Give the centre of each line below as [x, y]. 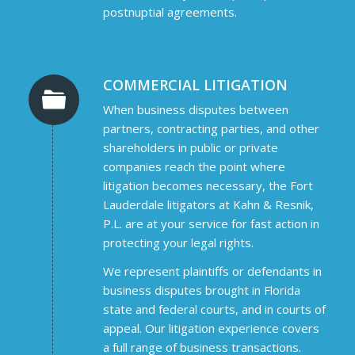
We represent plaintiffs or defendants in [212, 271]
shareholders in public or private [190, 147]
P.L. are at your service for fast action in [211, 223]
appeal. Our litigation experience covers [211, 328]
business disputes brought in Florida [201, 290]
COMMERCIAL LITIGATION [195, 84]
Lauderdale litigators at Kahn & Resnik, [208, 204]
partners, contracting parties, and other [211, 128]
